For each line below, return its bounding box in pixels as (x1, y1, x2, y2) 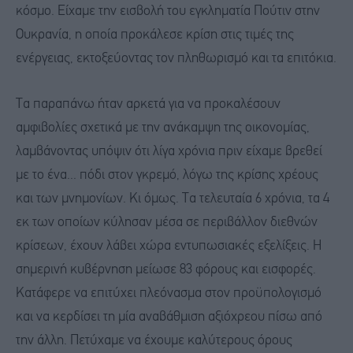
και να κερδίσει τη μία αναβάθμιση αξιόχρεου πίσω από (16, 310, 322, 324)
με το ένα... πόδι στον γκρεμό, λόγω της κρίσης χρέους (16, 168, 318, 182)
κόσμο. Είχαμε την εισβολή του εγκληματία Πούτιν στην (16, 4, 320, 18)
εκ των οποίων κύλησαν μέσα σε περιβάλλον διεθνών (16, 215, 318, 229)
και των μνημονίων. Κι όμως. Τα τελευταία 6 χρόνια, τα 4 (16, 191, 329, 206)
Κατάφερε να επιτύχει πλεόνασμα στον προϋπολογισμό (16, 286, 321, 300)
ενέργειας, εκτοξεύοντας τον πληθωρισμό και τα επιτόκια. (16, 51, 336, 65)
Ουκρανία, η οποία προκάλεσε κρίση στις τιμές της (16, 28, 294, 42)
